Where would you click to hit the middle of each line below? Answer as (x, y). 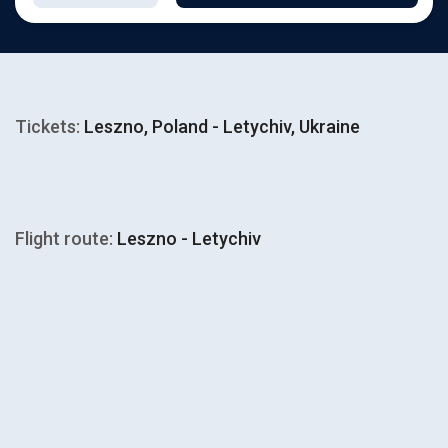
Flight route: (64, 238)
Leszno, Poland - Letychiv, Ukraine (220, 126)
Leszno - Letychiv (187, 238)
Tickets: (47, 126)
